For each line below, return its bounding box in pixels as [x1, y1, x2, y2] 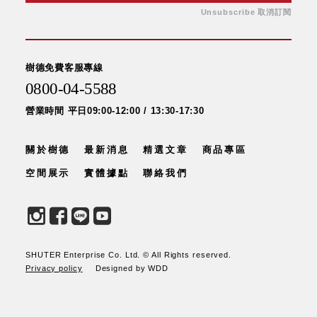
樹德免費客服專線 [25, 62, 103, 73]
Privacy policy [25, 263, 83, 272]
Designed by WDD [95, 263, 169, 272]
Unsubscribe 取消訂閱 [200, 7, 292, 16]
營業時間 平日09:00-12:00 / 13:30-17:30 [25, 105, 204, 116]
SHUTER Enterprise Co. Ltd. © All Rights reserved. [25, 250, 232, 259]
